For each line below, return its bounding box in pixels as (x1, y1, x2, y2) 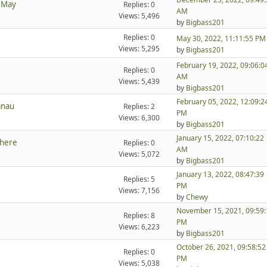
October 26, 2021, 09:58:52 (176, 242, 266, 253)
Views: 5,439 (119, 76, 160, 87)
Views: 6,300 (119, 113, 160, 123)
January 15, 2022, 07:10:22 (176, 133, 264, 144)
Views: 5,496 (119, 11, 160, 21)
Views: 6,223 (119, 222, 160, 232)
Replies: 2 (123, 101, 156, 112)
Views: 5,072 (119, 149, 160, 160)
